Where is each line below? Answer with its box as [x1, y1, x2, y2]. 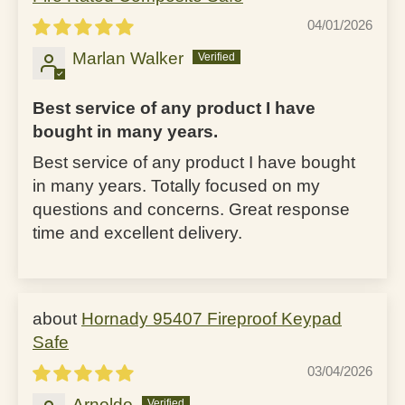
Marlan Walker [72, 48, 184, 68]
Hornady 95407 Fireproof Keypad [81, 308, 342, 328]
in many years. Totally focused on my [33, 175, 320, 195]
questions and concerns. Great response [33, 199, 350, 219]
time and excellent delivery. [33, 222, 242, 242]
